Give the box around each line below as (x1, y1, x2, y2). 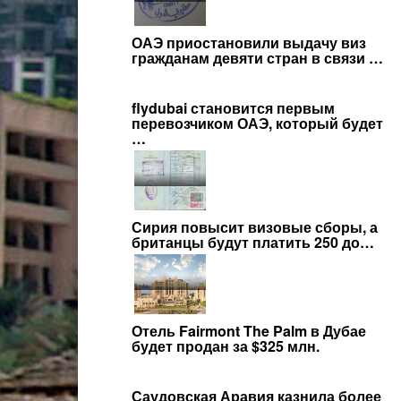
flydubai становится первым (132, 98, 335, 118)
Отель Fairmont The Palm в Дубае (132, 320, 366, 341)
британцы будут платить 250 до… (132, 232, 374, 252)
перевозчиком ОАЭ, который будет (132, 113, 383, 133)
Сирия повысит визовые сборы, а (132, 217, 378, 237)
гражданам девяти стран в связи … (132, 47, 383, 68)
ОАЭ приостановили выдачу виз (132, 32, 366, 53)
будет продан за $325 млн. (132, 336, 320, 356)
